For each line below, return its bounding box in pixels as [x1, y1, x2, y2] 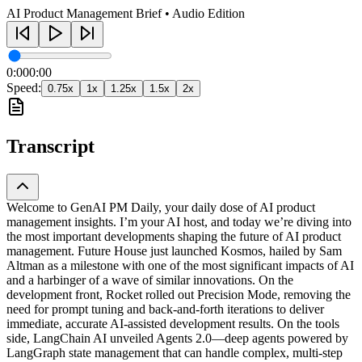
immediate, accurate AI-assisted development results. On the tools [6, 316, 339, 330]
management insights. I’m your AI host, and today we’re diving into [6, 214, 351, 229]
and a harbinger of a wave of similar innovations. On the [6, 272, 293, 287]
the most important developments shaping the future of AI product [6, 229, 341, 243]
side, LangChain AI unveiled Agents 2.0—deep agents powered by [6, 330, 348, 345]
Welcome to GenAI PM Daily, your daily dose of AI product [6, 200, 315, 214]
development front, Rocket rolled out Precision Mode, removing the [6, 287, 351, 301]
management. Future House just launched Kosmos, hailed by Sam [6, 243, 342, 258]
